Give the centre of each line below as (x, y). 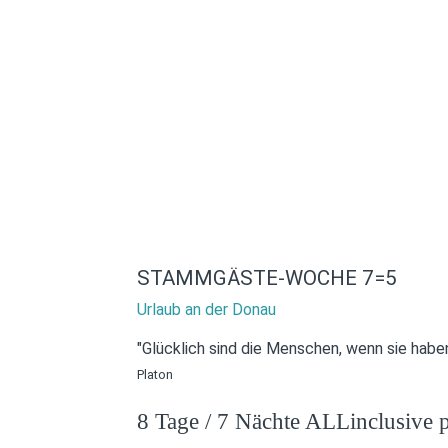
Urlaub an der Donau (206, 309)
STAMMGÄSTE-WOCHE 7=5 (267, 277)
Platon (155, 374)
